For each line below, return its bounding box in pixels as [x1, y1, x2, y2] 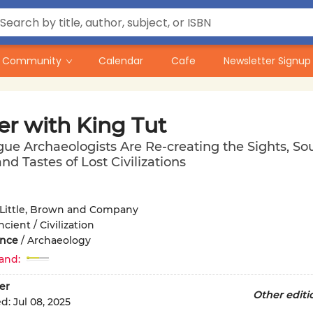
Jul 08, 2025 [13, 296, 71, 309]
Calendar [99, 54, 143, 68]
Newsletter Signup [224, 54, 311, 68]
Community [2, 54, 61, 68]
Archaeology [27, 234, 91, 247]
